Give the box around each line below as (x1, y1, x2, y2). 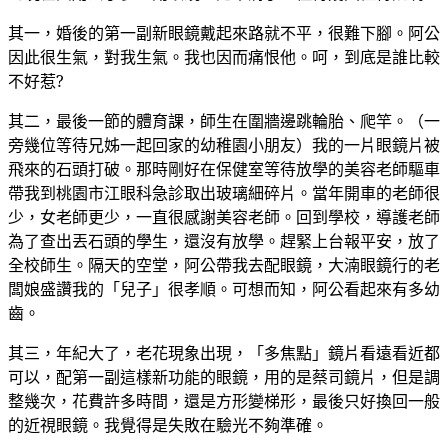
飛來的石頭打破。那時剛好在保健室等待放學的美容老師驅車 (8, 157, 440, 180)
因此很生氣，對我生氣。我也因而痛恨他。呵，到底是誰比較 (8, 45, 440, 68)
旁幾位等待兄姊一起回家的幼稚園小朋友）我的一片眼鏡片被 (8, 133, 440, 156)
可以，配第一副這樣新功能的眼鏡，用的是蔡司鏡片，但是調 (8, 365, 440, 388)
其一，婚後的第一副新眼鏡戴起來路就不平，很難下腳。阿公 (8, 21, 440, 44)
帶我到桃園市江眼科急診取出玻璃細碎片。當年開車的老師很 (8, 181, 440, 204)
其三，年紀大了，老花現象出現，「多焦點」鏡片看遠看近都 (8, 341, 440, 364)
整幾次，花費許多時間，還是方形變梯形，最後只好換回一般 (8, 389, 440, 412)
